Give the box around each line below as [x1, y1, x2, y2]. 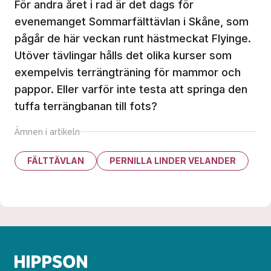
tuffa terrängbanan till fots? [15, 99, 157, 113]
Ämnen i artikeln [15, 126, 80, 137]
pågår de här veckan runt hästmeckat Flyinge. [15, 31, 251, 45]
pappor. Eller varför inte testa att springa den [15, 82, 247, 96]
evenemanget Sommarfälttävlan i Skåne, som [15, 15, 249, 28]
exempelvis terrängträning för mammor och [15, 65, 241, 79]
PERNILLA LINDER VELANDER [109, 155, 236, 166]
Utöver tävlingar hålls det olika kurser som [15, 48, 232, 62]
